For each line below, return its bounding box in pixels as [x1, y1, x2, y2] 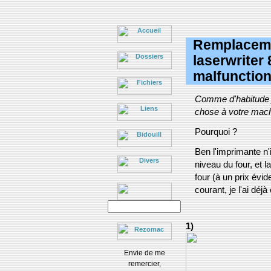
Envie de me [123, 249, 165, 257]
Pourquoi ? [195, 126, 237, 137]
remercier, [128, 260, 161, 268]
